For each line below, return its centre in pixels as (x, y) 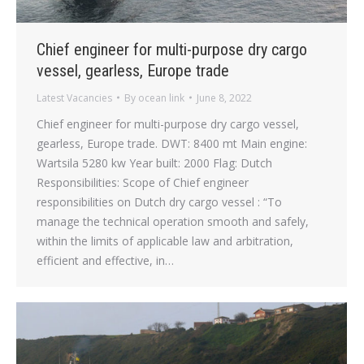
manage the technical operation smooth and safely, (173, 221)
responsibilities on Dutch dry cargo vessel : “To (159, 201)
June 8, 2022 (224, 97)
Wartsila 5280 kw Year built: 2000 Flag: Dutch (154, 162)
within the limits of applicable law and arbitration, (165, 240)
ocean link (161, 97)
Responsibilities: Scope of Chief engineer (143, 182)
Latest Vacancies (74, 97)
